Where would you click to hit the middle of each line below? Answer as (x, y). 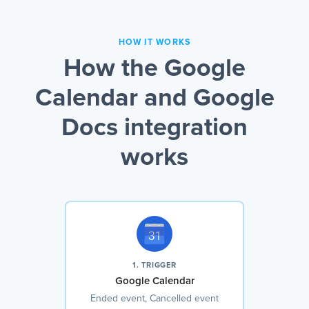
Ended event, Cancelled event (154, 299)
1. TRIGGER (154, 266)
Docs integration (154, 129)
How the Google (154, 69)
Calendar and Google (154, 99)
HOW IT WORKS (154, 43)
